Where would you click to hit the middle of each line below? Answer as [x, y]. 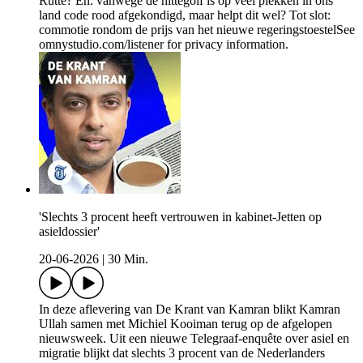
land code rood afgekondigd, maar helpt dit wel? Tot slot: [185, 15]
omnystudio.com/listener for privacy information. [164, 45]
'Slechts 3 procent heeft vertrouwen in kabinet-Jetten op [180, 217]
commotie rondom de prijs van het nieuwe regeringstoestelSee [197, 30]
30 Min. [128, 259]
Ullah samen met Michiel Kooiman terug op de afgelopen [186, 324]
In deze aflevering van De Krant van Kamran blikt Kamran [190, 310]
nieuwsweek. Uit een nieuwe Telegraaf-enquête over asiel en [194, 339]
